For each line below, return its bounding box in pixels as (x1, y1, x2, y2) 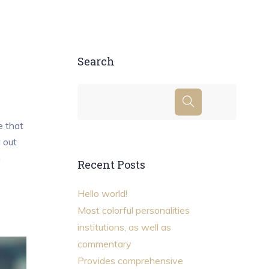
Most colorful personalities (77, 204, 190, 216)
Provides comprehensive (77, 254, 183, 267)
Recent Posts (77, 157, 145, 172)
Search (77, 54, 115, 68)
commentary (77, 237, 131, 250)
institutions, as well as (77, 220, 171, 233)
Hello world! (77, 187, 127, 199)
